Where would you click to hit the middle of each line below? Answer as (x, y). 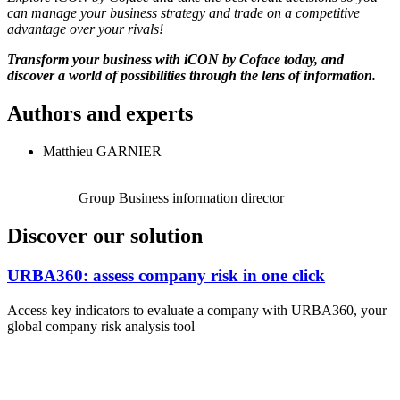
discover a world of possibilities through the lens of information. (192, 76)
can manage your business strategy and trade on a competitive (183, 13)
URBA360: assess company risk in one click (166, 275)
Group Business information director (181, 198)
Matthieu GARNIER (102, 152)
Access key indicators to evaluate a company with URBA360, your (197, 310)
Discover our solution (105, 235)
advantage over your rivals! (85, 29)
